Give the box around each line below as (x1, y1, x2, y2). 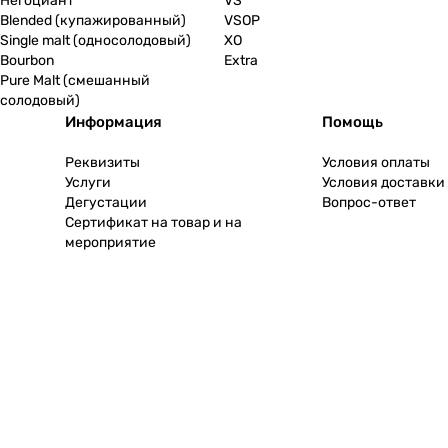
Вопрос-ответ (321, 194, 416, 211)
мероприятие (65, 234, 156, 251)
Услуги (65, 174, 111, 191)
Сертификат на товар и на (65, 214, 242, 231)
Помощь (321, 113, 383, 131)
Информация (65, 113, 162, 131)
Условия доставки (321, 174, 445, 191)
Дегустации (65, 194, 147, 211)
